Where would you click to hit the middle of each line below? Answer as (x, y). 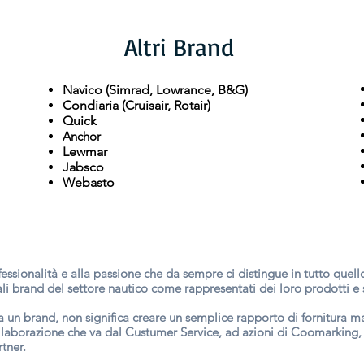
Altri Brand (179, 46)
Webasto (89, 182)
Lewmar (85, 151)
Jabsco (83, 167)
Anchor (82, 136)
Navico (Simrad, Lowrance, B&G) (155, 89)
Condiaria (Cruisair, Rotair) (136, 105)
